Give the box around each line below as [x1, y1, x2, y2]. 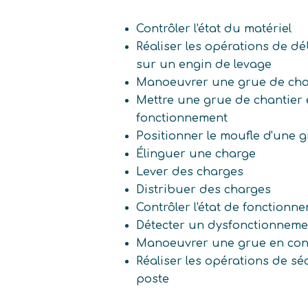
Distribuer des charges [136, 184, 272, 197]
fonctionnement [136, 112, 228, 125]
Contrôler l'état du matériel [136, 23, 292, 36]
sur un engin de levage [136, 58, 272, 71]
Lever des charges [136, 166, 244, 179]
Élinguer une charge [136, 148, 256, 161]
